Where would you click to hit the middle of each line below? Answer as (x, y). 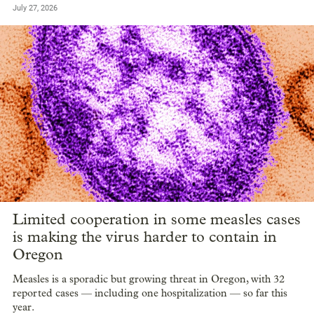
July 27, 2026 (35, 8)
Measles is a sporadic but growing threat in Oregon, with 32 (149, 279)
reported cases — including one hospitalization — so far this (150, 293)
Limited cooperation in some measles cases (157, 219)
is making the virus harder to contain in (145, 237)
